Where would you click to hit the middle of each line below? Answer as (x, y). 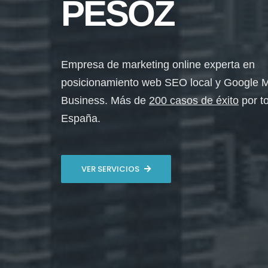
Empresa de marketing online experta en (158, 65)
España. (81, 118)
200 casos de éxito (194, 100)
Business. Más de (105, 100)
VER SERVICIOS (110, 169)
